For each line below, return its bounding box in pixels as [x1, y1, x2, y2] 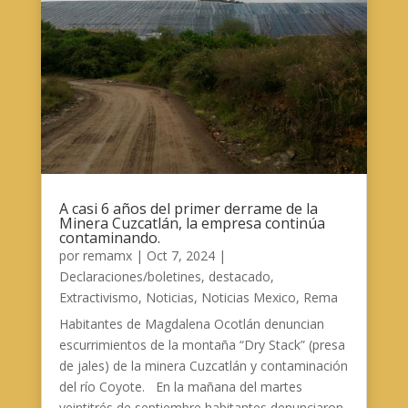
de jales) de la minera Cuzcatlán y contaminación [58, 357, 348, 375]
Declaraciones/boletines [58, 268, 201, 286]
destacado [208, 268, 270, 286]
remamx [82, 247, 132, 265]
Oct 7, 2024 [146, 247, 215, 265]
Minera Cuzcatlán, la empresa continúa [58, 213, 325, 234]
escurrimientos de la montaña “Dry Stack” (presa [58, 336, 345, 354]
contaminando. [58, 228, 160, 249]
